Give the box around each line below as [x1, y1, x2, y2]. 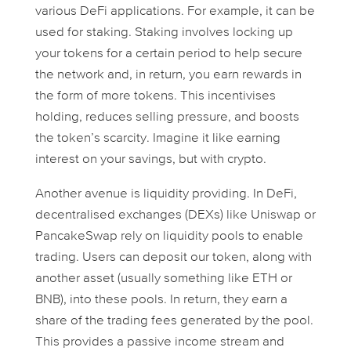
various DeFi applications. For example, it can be [34, 5, 315, 19]
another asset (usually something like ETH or [34, 272, 292, 286]
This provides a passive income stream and [34, 335, 284, 349]
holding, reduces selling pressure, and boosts [34, 110, 299, 125]
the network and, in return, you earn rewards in [34, 68, 302, 82]
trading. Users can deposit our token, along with [34, 251, 312, 265]
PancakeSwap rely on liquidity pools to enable [34, 230, 303, 244]
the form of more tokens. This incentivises [34, 89, 276, 103]
